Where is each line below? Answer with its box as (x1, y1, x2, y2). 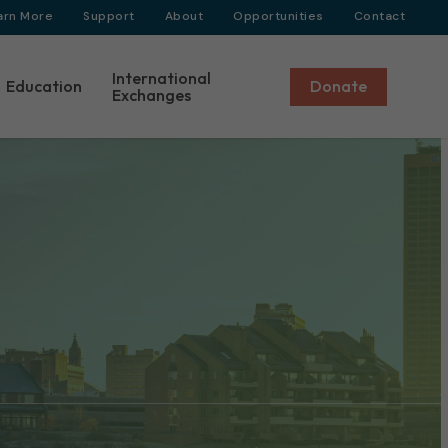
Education (5, 76, 82, 96)
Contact (353, 8, 405, 24)
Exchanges (111, 84, 191, 105)
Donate (310, 76, 368, 96)
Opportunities (233, 8, 324, 24)
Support (83, 8, 135, 24)
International (111, 67, 211, 88)
